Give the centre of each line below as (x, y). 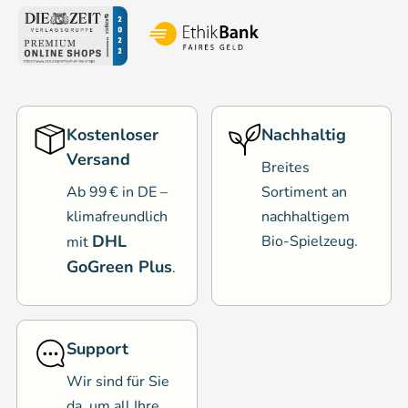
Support (97, 348)
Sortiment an (304, 192)
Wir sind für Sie (118, 381)
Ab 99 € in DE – (117, 192)
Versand (98, 159)
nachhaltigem (305, 216)
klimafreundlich (117, 216)
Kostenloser (112, 134)
